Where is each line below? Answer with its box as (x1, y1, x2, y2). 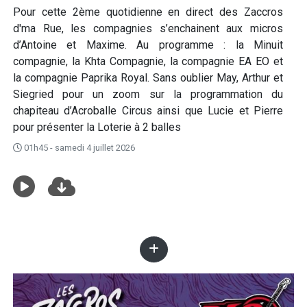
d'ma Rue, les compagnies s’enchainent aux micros (13, 22, 283, 35)
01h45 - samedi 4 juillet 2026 (22, 143, 135, 153)
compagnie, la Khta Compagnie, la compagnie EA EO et (13, 55, 283, 68)
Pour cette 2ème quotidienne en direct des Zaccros (13, 5, 283, 19)
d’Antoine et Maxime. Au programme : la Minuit (13, 38, 283, 51)
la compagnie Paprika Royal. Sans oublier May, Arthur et (13, 71, 283, 84)
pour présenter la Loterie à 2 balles (13, 121, 181, 134)
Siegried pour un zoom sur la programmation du (13, 88, 283, 101)
